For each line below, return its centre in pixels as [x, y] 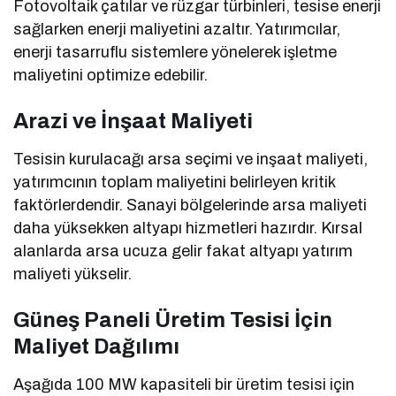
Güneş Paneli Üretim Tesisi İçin [173, 320]
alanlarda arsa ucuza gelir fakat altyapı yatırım [183, 251]
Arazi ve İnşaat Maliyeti [133, 122]
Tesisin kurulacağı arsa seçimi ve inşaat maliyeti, [191, 160]
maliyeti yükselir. [73, 274]
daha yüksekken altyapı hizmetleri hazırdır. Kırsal [188, 228]
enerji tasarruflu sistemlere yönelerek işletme [175, 53]
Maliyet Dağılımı [96, 347]
